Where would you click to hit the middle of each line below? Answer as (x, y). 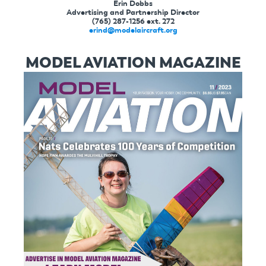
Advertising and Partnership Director (133, 12)
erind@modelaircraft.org (133, 30)
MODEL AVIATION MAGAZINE (133, 62)
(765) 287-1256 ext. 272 (133, 21)
